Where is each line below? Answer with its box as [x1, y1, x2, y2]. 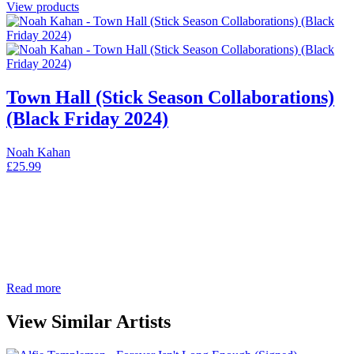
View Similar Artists [6, 311, 171, 332]
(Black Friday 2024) [6, 108, 168, 130]
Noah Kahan [6, 145, 70, 159]
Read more [6, 281, 61, 295]
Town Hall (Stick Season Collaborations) [6, 87, 334, 108]
